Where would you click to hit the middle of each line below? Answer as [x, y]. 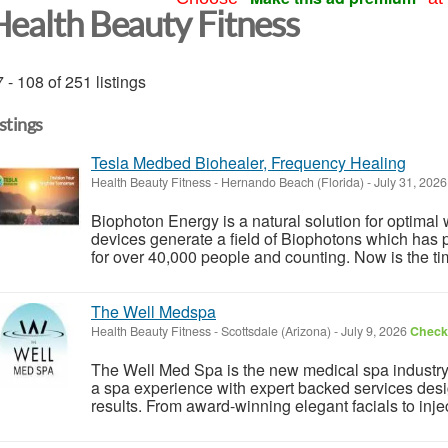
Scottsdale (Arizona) [276, 330]
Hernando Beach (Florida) [292, 181]
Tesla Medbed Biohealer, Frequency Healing [248, 162]
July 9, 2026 [374, 330]
